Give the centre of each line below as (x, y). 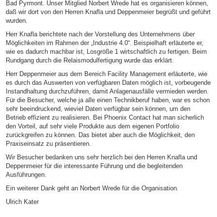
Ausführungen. (26, 175)
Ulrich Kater (22, 202)
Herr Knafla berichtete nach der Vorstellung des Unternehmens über (100, 34)
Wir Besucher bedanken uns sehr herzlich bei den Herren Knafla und (101, 157)
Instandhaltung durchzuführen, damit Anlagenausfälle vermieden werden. (107, 91)
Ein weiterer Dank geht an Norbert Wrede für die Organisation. (92, 188)
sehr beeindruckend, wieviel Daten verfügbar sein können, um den (98, 109)
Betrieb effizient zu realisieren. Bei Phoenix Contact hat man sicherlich (105, 117)
